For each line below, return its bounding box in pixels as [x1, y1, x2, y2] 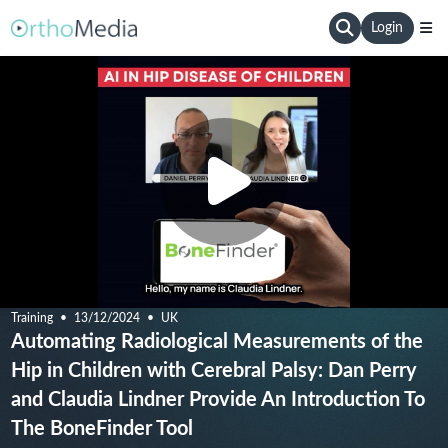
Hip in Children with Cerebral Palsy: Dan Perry [10, 361, 417, 381]
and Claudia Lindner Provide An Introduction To [10, 390, 425, 410]
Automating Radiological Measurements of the [10, 332, 423, 352]
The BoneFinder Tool [10, 419, 193, 439]
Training [10, 312, 53, 324]
